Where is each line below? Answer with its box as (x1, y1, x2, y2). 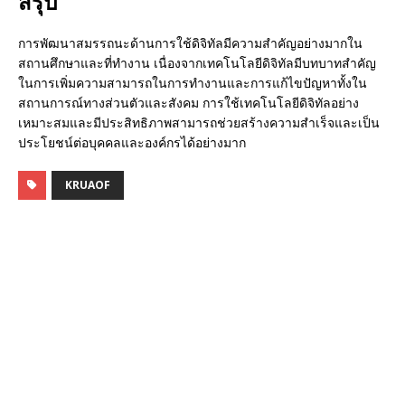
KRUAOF (65, 177, 110, 193)
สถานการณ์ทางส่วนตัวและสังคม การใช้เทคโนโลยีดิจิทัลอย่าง (18, 94, 359, 112)
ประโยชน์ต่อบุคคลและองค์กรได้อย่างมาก (18, 134, 246, 152)
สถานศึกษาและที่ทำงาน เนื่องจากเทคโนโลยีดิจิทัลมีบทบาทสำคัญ (18, 54, 376, 72)
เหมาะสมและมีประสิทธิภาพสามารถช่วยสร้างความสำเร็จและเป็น (18, 114, 380, 132)
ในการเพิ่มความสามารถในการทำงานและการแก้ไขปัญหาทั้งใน (18, 74, 367, 92)
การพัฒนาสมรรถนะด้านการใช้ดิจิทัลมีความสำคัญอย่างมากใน (18, 34, 363, 52)
